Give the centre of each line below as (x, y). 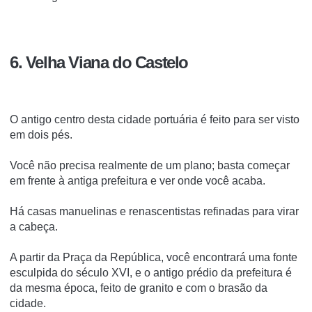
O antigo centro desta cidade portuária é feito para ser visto (155, 119)
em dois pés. (41, 134)
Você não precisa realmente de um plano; (114, 165)
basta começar (253, 165)
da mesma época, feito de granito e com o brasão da (139, 288)
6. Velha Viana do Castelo (99, 62)
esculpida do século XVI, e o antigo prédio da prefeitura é (151, 272)
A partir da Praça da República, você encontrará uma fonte (154, 257)
